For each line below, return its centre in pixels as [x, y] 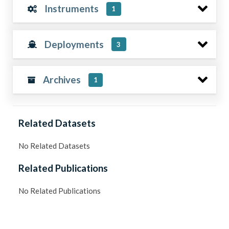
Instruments [72, 8]
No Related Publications [60, 190]
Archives [62, 79]
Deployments [74, 44]
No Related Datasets [54, 145]
